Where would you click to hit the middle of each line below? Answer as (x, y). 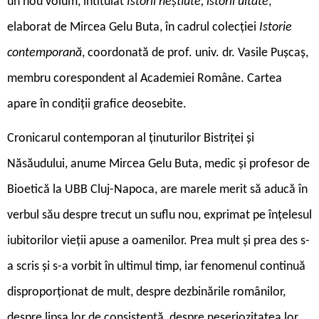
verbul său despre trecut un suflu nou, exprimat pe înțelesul (159, 215)
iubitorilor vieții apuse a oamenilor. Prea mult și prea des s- (158, 241)
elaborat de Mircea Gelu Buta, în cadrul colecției (133, 27)
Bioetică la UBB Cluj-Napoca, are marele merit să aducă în (157, 189)
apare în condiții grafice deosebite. (97, 104)
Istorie (276, 27)
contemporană (45, 53)
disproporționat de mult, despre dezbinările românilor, (146, 292)
